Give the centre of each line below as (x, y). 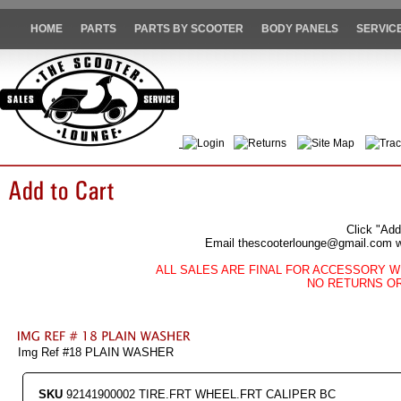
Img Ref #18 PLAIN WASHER (96, 353)
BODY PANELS (299, 29)
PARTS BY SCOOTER (188, 29)
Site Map (333, 144)
